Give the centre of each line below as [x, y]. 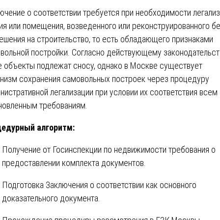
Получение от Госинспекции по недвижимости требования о [109, 149]
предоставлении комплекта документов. [74, 163]
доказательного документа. [51, 198]
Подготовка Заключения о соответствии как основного [99, 185]
